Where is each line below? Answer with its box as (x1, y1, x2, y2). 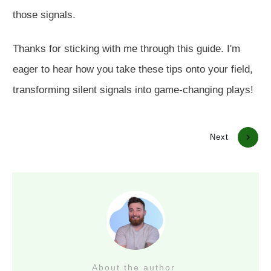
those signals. (13, 8, 79, 21)
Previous (33, 132, 69, 142)
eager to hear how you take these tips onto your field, (13, 63, 253, 75)
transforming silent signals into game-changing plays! (13, 83, 253, 96)
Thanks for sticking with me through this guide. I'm (13, 42, 240, 54)
